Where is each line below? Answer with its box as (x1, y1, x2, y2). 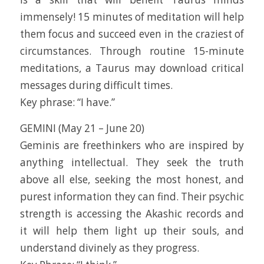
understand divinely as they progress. (19, 240, 199, 255)
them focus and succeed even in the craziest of (19, 27, 245, 41)
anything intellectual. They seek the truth (19, 155, 245, 169)
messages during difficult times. (19, 78, 173, 93)
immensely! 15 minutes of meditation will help (19, 10, 245, 24)
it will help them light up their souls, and (19, 223, 245, 237)
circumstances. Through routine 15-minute (19, 44, 245, 58)
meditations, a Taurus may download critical (19, 61, 245, 75)
